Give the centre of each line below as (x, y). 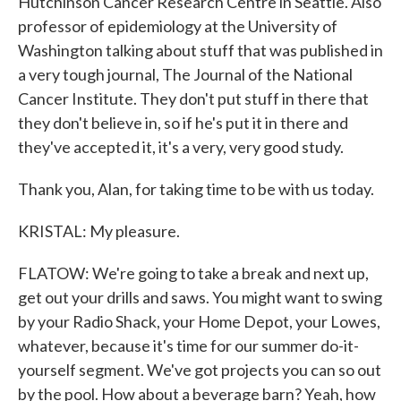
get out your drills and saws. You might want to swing (200, 297)
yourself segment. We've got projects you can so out (200, 370)
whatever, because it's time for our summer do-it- (188, 346)
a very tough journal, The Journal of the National (185, 74)
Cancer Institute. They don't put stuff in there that (193, 98)
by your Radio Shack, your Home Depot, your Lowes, (199, 321)
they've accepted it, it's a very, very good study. (181, 147)
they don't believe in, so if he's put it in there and (183, 123)
